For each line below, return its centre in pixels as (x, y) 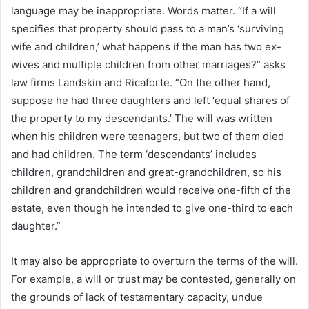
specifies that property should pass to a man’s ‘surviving (148, 29)
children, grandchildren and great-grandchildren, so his (146, 172)
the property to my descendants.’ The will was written (142, 119)
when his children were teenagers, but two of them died (148, 137)
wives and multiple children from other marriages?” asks (148, 65)
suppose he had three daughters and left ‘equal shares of (150, 101)
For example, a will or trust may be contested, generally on (153, 279)
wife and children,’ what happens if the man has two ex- (146, 47)
